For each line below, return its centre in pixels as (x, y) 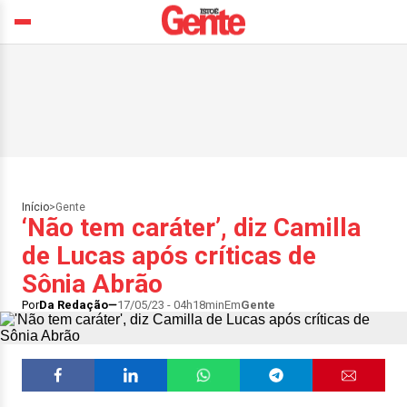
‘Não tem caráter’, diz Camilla (191, 228)
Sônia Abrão (92, 284)
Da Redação (74, 305)
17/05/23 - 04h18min (171, 305)
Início (35, 207)
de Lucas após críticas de (169, 256)
